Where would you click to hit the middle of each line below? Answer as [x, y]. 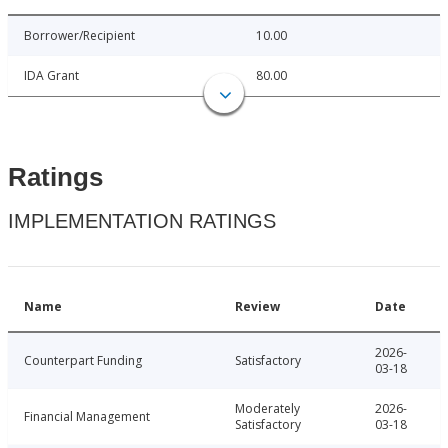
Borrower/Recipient [79, 36]
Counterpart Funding [83, 361]
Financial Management [87, 417]
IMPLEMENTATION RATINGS [142, 221]
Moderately [267, 409]
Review [257, 307]
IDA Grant [51, 76]
